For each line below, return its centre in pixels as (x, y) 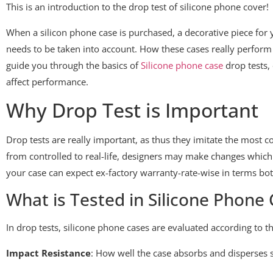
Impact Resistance (48, 253)
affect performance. (47, 81)
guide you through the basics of (73, 65)
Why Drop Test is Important (132, 110)
